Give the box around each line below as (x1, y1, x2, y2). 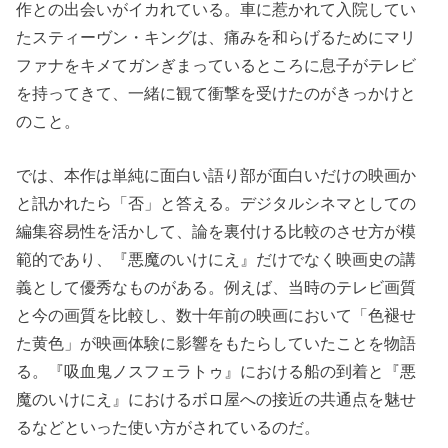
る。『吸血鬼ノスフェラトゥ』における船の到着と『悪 (16, 362, 417, 381)
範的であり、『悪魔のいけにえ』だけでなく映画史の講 (16, 250, 417, 269)
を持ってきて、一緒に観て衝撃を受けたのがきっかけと (16, 83, 417, 102)
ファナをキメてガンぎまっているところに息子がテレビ (16, 55, 417, 74)
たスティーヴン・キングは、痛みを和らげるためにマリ (16, 27, 417, 46)
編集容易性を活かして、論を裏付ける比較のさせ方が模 (16, 222, 417, 241)
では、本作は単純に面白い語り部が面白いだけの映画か (16, 166, 417, 185)
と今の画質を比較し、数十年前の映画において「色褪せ (16, 306, 417, 325)
